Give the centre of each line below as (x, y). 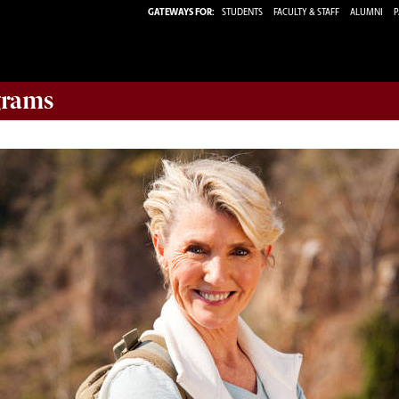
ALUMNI (366, 12)
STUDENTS (243, 12)
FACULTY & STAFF (306, 12)
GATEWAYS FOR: (181, 12)
